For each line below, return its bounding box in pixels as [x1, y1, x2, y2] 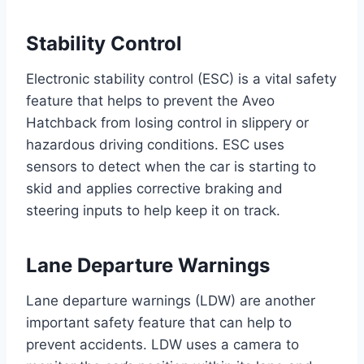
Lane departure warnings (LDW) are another [26, 292, 315, 310]
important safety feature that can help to [26, 314, 292, 331]
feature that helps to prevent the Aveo [26, 93, 275, 110]
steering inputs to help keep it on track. [26, 202, 280, 219]
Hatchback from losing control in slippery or [26, 115, 309, 132]
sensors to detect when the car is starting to [26, 158, 316, 175]
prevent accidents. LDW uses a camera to [26, 336, 299, 353]
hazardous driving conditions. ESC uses [26, 136, 284, 154]
